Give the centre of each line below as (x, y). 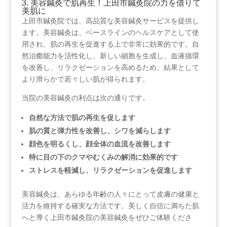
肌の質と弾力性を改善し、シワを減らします (100, 130)
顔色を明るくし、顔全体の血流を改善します (100, 144)
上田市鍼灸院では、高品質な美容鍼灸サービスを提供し (110, 21)
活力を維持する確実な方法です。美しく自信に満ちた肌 (110, 205)
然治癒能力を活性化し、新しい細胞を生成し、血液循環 (110, 55)
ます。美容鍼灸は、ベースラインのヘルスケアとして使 (110, 32)
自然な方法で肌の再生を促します (82, 117)
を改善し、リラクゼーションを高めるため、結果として (110, 67)
